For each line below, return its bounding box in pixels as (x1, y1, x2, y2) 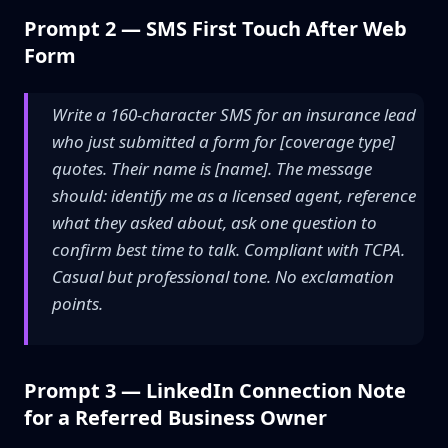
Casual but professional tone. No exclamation (52, 265, 394, 288)
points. (52, 292, 103, 315)
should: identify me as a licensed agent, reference (52, 184, 416, 207)
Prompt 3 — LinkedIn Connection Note (24, 377, 406, 404)
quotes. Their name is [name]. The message (52, 157, 372, 180)
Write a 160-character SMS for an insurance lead (52, 103, 416, 126)
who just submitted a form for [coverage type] (52, 130, 395, 153)
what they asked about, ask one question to (52, 211, 377, 234)
